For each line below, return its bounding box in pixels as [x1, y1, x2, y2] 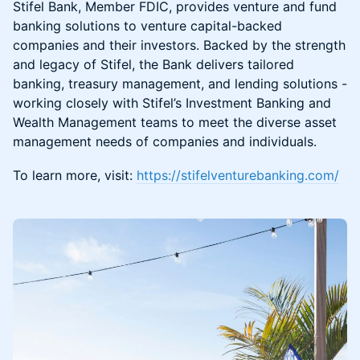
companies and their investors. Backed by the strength [13, 37, 346, 53]
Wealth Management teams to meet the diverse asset [13, 114, 337, 130]
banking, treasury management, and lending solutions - [13, 76, 347, 92]
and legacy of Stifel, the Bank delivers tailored [13, 56, 294, 72]
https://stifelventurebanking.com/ [137, 167, 339, 183]
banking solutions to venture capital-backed [13, 18, 282, 34]
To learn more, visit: [13, 167, 137, 183]
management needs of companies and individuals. [13, 133, 317, 149]
